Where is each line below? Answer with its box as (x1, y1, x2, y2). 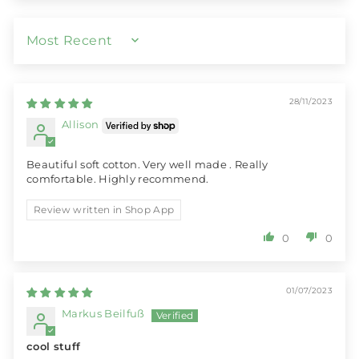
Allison (62, 119, 99, 131)
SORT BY (26, 39, 79, 50)
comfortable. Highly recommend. (26, 173, 209, 186)
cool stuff (26, 341, 81, 353)
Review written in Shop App (34, 204, 175, 216)
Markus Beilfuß (62, 308, 145, 321)
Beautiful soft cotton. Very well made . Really (26, 159, 268, 171)
